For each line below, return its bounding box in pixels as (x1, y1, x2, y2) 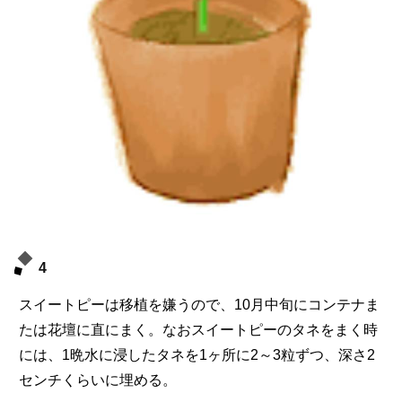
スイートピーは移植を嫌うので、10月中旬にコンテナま (19, 297, 380, 313)
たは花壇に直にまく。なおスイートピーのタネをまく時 (19, 322, 378, 338)
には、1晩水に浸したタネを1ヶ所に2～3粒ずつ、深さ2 (19, 347, 375, 363)
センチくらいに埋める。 (19, 372, 177, 389)
